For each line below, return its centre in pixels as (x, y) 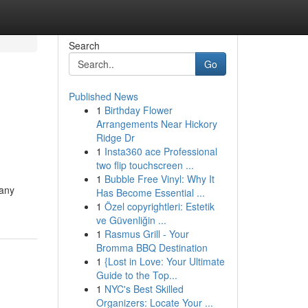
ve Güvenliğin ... (131, 220)
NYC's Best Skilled (144, 289)
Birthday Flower (138, 110)
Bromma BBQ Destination (152, 247)
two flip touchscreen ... (145, 165)
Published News (103, 96)
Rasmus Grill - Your (146, 234)
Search (84, 45)
